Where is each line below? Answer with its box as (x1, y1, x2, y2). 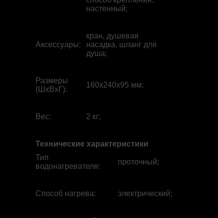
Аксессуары (36, 40, 79, 49)
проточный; (118, 158, 159, 166)
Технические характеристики (36, 140, 148, 148)
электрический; (118, 189, 172, 198)
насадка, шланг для (86, 40, 157, 49)
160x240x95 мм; (86, 81, 144, 89)
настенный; (86, 4, 127, 13)
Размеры (36, 76, 68, 85)
